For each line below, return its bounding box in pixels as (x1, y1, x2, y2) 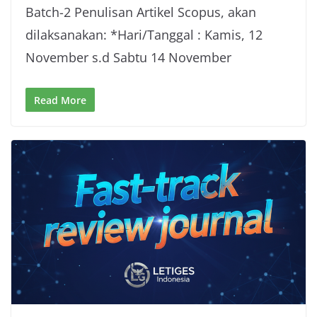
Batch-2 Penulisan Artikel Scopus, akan (25, 4, 256, 21)
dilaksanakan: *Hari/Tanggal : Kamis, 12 (25, 26, 263, 44)
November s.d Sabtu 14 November (25, 49, 231, 67)
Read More (34, 93, 86, 108)
